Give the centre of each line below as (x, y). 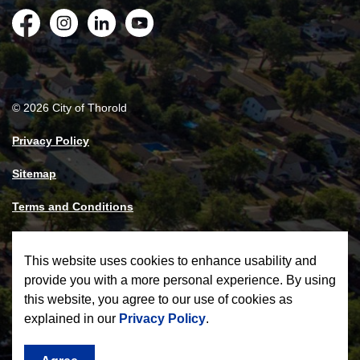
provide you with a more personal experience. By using (180, 280)
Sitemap (34, 174)
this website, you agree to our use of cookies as (158, 299)
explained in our (72, 319)
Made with (40, 240)
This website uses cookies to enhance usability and (170, 261)
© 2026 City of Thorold (70, 108)
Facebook (42, 36)
